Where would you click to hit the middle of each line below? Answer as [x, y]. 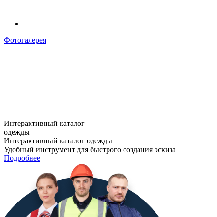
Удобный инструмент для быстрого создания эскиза [90, 150]
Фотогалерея [25, 40]
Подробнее [22, 158]
